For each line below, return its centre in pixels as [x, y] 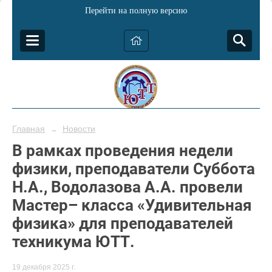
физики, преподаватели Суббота [134, 169]
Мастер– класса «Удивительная [132, 205]
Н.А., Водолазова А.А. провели [127, 187]
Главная [29, 129]
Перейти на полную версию [136, 11]
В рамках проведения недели [123, 151]
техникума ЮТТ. [73, 242]
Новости [79, 129]
